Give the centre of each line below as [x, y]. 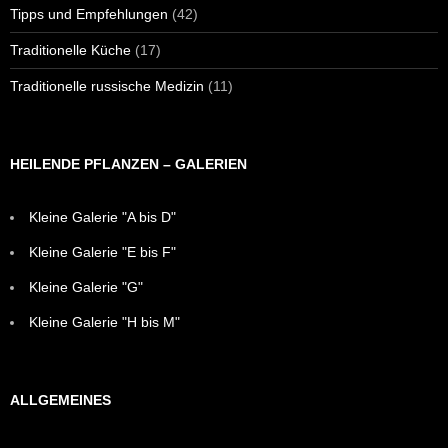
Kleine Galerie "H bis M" [104, 321]
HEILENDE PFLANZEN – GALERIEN [128, 163]
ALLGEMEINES [60, 399]
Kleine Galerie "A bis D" [102, 216]
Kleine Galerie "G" [86, 286]
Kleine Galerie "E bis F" [102, 251]
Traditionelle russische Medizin [107, 85]
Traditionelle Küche [70, 49]
